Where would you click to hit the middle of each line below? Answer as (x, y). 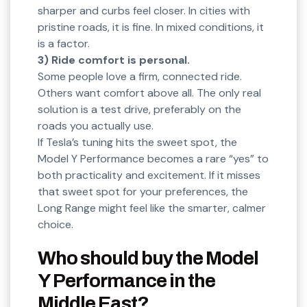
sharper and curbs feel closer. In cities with (144, 11)
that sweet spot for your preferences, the (143, 192)
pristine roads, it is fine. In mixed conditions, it (151, 27)
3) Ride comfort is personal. (114, 60)
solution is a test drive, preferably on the (139, 110)
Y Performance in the (126, 281)
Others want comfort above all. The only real (149, 93)
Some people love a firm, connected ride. (140, 77)
